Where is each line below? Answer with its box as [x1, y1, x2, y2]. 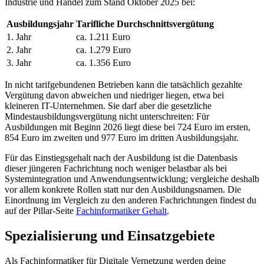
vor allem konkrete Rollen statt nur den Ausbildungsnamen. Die [5, 184, 241, 194]
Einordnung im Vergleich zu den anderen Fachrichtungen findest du [5, 194, 256, 205]
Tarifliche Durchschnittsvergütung [76, 18, 214, 29]
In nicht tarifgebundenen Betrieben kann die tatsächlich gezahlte [5, 79, 242, 90]
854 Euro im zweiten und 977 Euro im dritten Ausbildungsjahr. [5, 132, 239, 143]
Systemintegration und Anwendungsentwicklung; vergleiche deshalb [5, 173, 259, 184]
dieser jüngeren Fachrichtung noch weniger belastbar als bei [5, 163, 227, 173]
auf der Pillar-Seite [5, 205, 76, 216]
